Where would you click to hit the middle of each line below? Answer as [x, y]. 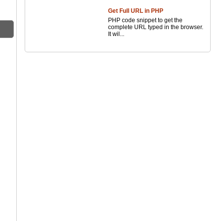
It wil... [116, 34]
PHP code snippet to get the [146, 20]
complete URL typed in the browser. [156, 27]
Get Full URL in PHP [136, 11]
